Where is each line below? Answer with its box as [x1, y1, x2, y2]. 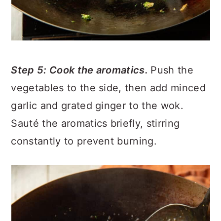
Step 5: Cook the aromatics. [11, 64, 151, 76]
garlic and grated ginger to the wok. [11, 100, 184, 111]
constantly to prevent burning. [11, 135, 157, 147]
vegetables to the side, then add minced [11, 82, 206, 94]
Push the [150, 64, 193, 76]
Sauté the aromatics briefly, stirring [11, 117, 180, 129]
